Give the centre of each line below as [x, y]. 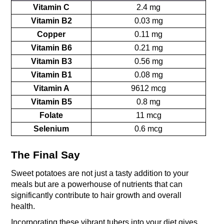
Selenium [51, 129]
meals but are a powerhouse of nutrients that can [97, 184]
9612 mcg [149, 88]
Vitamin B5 [51, 102]
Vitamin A [51, 88]
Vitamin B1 [51, 75]
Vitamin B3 [51, 61]
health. [24, 206]
